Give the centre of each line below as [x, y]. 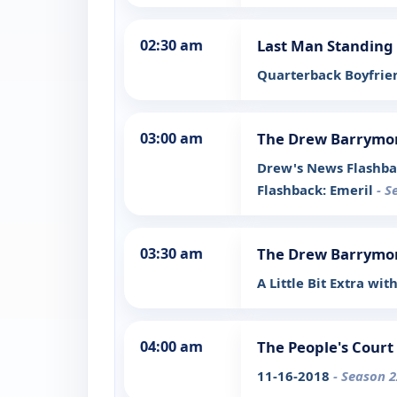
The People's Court [325, 347]
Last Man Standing [325, 46]
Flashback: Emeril [317, 190]
